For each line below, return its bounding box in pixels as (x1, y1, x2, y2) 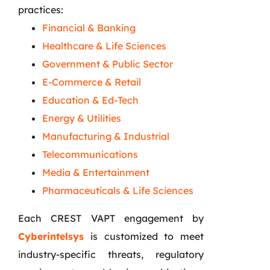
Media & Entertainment (42, 166, 149, 178)
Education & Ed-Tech (42, 93, 139, 106)
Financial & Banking (42, 21, 136, 34)
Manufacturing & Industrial (42, 130, 169, 142)
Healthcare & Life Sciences (42, 39, 166, 52)
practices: (18, 3, 63, 16)
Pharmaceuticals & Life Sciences (42, 184, 193, 196)
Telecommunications (42, 148, 138, 160)
